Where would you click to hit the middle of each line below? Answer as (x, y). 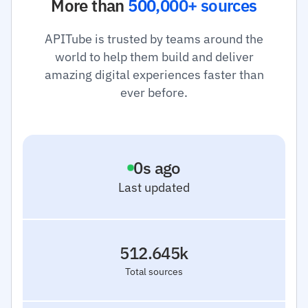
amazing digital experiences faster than (154, 75)
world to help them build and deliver (154, 57)
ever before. (154, 92)
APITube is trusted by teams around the (154, 39)
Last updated (154, 187)
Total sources (154, 271)
